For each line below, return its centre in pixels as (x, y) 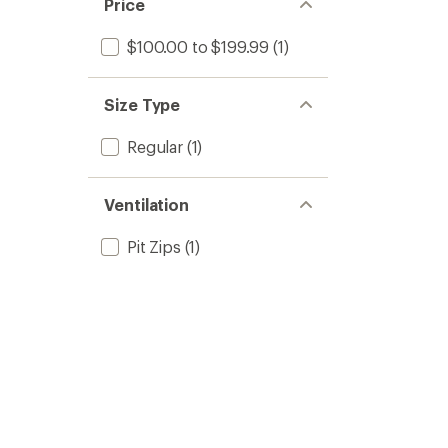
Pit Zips (154, 246)
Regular (155, 146)
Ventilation (147, 204)
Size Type (142, 104)
